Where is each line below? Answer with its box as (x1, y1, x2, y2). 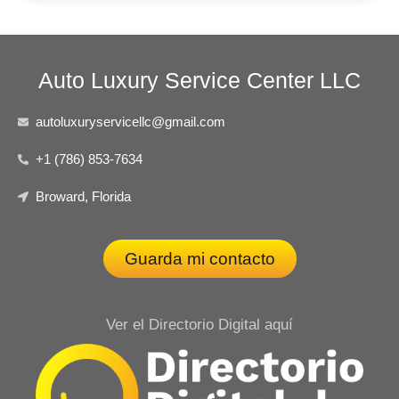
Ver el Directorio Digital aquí (106, 315, 293, 333)
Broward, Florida (36, 188, 131, 204)
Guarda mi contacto (124, 248, 275, 268)
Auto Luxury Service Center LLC (38, 67, 361, 93)
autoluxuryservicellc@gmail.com (36, 113, 225, 129)
